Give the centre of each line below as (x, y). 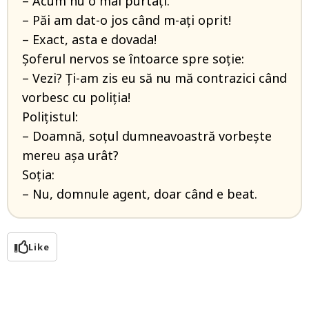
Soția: (38, 175)
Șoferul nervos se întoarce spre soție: (133, 59)
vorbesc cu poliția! (76, 98)
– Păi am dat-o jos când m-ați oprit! (127, 20)
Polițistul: (50, 117)
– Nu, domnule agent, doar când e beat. (140, 194)
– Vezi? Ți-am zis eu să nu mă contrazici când (154, 78)
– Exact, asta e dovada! (89, 40)
